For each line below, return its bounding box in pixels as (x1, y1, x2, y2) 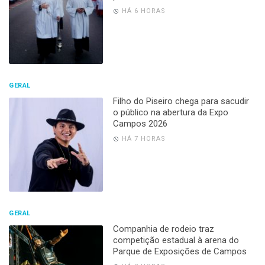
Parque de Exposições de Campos (112, 246, 247, 257)
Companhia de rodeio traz (112, 224, 214, 235)
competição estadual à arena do (112, 235, 239, 246)
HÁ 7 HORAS (121, 135, 166, 143)
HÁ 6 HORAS (121, 7, 166, 15)
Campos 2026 (112, 118, 167, 130)
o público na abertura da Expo (112, 107, 228, 118)
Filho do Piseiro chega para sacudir (112, 96, 249, 107)
